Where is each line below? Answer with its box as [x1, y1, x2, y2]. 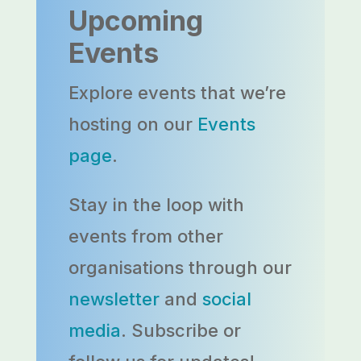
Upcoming [68, 4, 203, 38]
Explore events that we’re [68, 82, 286, 104]
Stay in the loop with [68, 194, 244, 216]
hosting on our [68, 114, 197, 135]
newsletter [68, 288, 160, 310]
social [201, 288, 251, 310]
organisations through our [68, 257, 292, 279]
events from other [68, 226, 223, 247]
